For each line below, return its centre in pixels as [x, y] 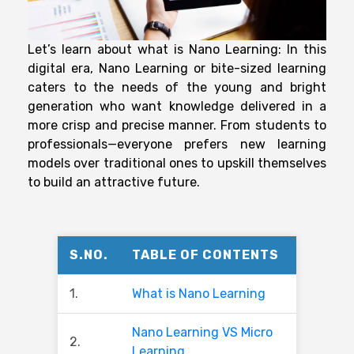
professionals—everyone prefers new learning [177, 144]
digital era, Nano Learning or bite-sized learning [177, 68]
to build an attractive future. [114, 182]
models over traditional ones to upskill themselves [177, 163]
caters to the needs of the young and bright [177, 87]
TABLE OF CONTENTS [205, 254]
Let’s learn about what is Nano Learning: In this [177, 49]
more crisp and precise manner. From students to [177, 125]
